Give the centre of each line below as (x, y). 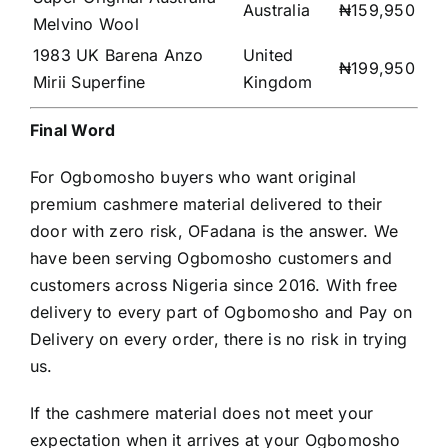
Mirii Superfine (89, 82)
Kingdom (278, 82)
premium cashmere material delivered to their (206, 204)
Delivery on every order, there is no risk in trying (219, 339)
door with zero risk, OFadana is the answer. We (214, 231)
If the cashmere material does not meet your (202, 413)
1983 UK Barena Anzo (118, 55)
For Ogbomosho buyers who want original (193, 177)
